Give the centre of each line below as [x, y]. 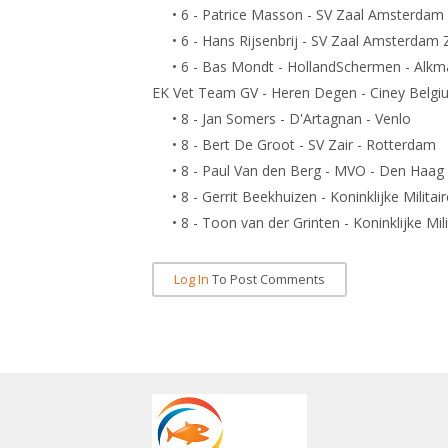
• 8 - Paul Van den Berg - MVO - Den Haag [298, 170]
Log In [191, 279]
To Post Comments [267, 279]
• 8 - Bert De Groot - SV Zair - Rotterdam [294, 144]
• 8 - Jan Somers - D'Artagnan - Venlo [281, 118]
